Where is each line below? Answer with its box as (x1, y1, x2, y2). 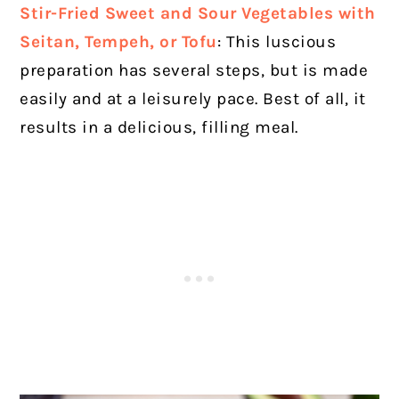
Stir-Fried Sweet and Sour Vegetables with (20, 4, 376, 24)
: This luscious (216, 32, 337, 53)
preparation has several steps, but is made (20, 61, 369, 81)
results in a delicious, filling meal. (20, 118, 304, 138)
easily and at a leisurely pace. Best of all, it (20, 89, 366, 110)
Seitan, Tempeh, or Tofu (20, 32, 217, 53)
